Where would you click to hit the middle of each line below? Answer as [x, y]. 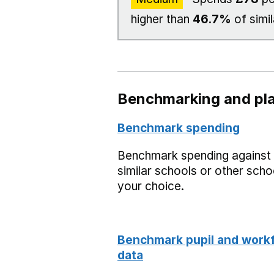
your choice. [151, 186]
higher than [162, 19]
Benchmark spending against [194, 156]
